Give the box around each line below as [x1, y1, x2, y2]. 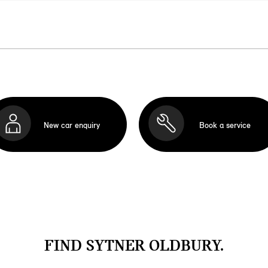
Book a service [199, 120, 251, 130]
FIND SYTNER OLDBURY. [44, 236, 224, 255]
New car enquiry [44, 120, 100, 130]
